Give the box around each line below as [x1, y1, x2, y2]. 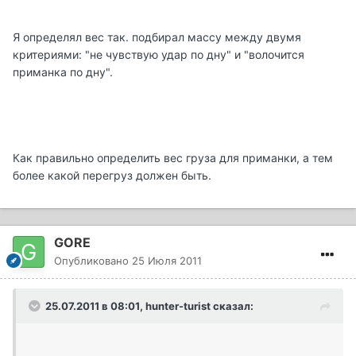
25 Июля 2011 [132, 254, 202, 268]
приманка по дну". [13, 65, 113, 79]
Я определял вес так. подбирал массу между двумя [13, 30, 301, 44]
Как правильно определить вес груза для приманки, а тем [13, 151, 333, 165]
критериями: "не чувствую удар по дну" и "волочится [13, 48, 304, 62]
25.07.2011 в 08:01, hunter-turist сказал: [45, 300, 253, 313]
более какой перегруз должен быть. [13, 168, 211, 183]
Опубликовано [54, 254, 132, 268]
